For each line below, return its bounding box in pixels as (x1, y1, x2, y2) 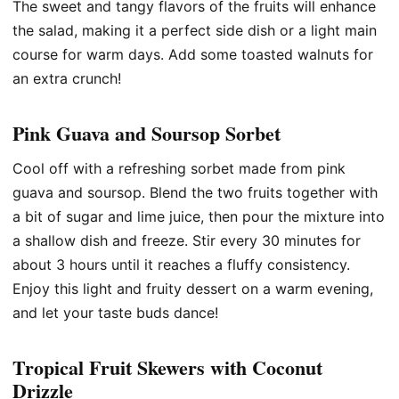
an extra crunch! (12, 69, 121, 87)
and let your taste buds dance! (12, 303, 218, 322)
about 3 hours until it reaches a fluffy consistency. (12, 255, 350, 273)
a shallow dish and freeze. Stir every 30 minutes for (12, 231, 361, 249)
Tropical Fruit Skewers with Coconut (12, 353, 322, 383)
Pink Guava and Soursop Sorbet (12, 118, 281, 148)
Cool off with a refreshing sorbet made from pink (12, 159, 346, 177)
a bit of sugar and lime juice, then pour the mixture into (12, 207, 385, 225)
